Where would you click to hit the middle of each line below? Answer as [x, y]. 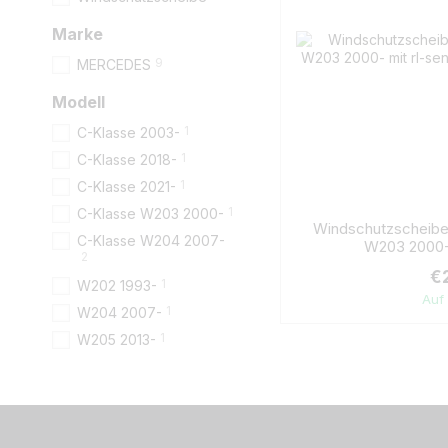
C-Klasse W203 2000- [150, 213]
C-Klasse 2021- [126, 186]
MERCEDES [114, 64]
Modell [78, 102]
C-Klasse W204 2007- [151, 240]
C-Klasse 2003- [128, 132]
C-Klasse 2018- [127, 159]
